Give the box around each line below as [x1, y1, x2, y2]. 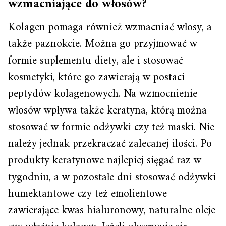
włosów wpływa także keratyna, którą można [8, 101, 207, 121]
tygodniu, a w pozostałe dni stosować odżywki [8, 167, 216, 188]
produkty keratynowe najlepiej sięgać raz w [8, 151, 201, 171]
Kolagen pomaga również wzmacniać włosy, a [8, 18, 212, 38]
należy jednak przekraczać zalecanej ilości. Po [8, 134, 212, 154]
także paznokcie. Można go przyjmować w [8, 34, 197, 54]
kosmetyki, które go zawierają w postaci [8, 68, 185, 88]
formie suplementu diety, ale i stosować [8, 51, 183, 71]
